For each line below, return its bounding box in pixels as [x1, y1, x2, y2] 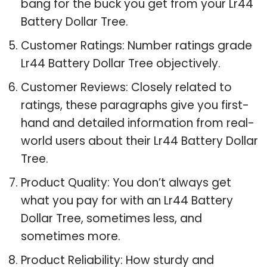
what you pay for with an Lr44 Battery [21, 192, 233, 209]
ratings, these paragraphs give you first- [21, 97, 249, 113]
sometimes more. [21, 228, 120, 244]
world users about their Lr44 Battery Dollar [21, 132, 258, 149]
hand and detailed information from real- [21, 114, 254, 131]
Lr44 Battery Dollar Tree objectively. [21, 55, 221, 72]
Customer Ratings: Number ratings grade [21, 37, 252, 54]
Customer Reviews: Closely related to [21, 79, 232, 95]
